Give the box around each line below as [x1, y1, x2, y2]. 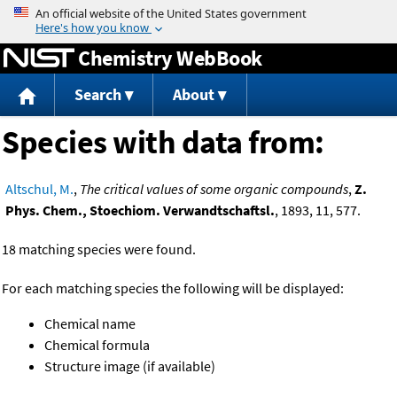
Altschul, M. [5, 180, 74, 198]
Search [74, 84, 121, 105]
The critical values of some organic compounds [80, 180, 348, 198]
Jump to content [149, 4, 248, 21]
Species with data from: [2, 122, 324, 163]
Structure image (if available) [44, 357, 215, 376]
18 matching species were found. [2, 240, 196, 259]
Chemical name [44, 315, 136, 333]
